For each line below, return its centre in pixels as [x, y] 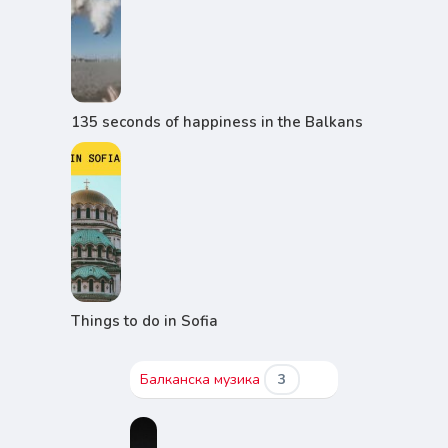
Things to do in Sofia [144, 321]
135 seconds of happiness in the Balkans [216, 122]
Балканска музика [202, 379]
